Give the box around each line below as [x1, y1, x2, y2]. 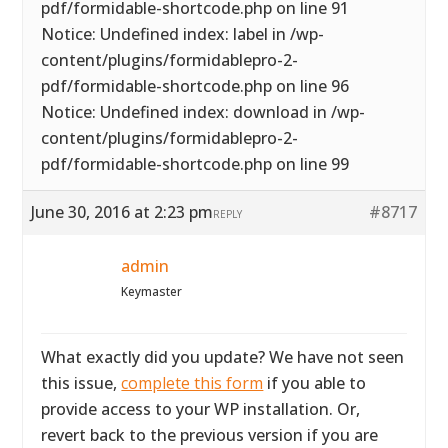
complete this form [121, 372, 264, 394]
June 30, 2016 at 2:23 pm [31, 201, 214, 223]
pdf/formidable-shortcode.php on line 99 [41, 153, 350, 175]
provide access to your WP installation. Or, [41, 398, 361, 420]
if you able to [263, 372, 367, 394]
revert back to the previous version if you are [41, 424, 379, 446]
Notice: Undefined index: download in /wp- [41, 101, 366, 123]
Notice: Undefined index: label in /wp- [41, 23, 325, 45]
